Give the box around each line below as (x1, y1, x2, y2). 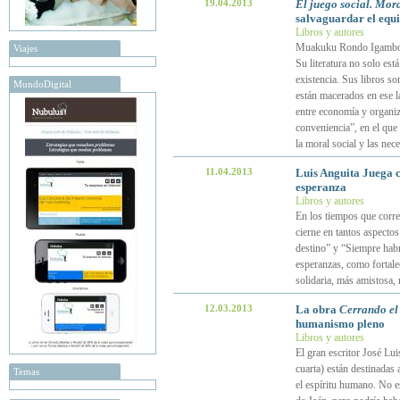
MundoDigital (13, 79, 71, 89)
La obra (295, 303, 339, 316)
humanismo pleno (295, 317, 385, 330)
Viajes (13, 43, 37, 54)
